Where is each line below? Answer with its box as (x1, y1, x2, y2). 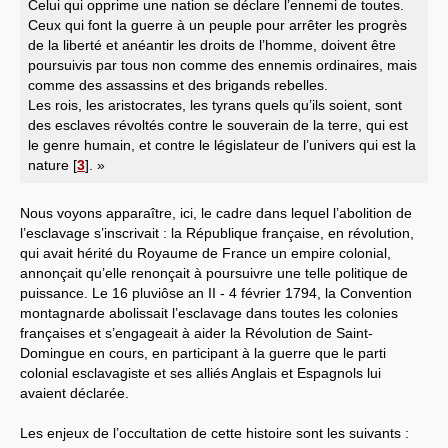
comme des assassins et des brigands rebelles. (28, 76, 328, 93)
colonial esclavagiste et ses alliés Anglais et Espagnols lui (20, 364, 381, 381)
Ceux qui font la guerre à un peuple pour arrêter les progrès (28, 16, 407, 33)
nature (28, 156, 69, 173)
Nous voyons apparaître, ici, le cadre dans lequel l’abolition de (20, 204, 412, 221)
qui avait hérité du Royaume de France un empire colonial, (20, 244, 391, 261)
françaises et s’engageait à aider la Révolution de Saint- (20, 324, 373, 341)
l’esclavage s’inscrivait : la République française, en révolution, (20, 224, 414, 241)
